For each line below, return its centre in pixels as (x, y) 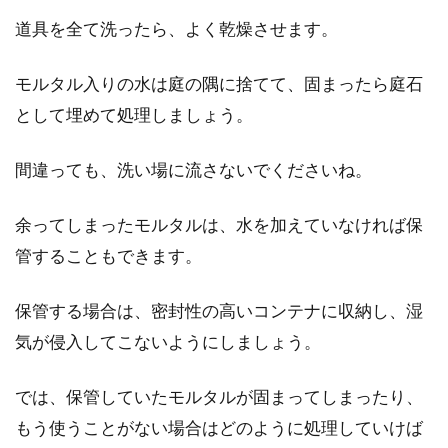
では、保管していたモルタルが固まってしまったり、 (219, 396)
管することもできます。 (108, 255)
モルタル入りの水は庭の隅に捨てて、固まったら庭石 (219, 83)
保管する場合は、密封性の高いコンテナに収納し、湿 (219, 310)
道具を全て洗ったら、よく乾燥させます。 (176, 28)
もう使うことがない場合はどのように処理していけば (219, 427)
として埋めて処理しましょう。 (134, 114)
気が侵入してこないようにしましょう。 (168, 341)
